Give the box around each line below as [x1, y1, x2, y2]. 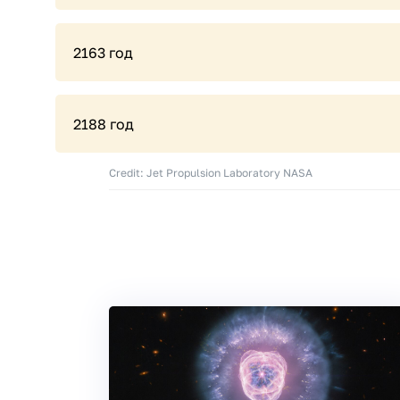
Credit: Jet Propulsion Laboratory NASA [109, 166, 312, 179]
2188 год [73, 115, 134, 133]
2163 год [73, 44, 133, 62]
